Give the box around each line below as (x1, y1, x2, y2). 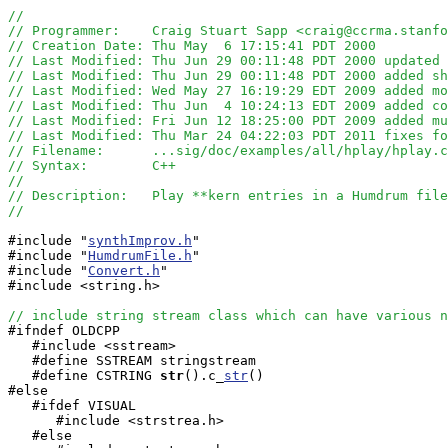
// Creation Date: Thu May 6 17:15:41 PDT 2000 (8, 38, 376, 53)
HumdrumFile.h (88, 248, 192, 263)
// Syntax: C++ (8, 158, 184, 173)
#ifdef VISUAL (8, 398, 136, 413)
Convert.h (88, 263, 160, 278)
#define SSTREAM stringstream (8, 353, 256, 368)
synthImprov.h (88, 233, 192, 248)
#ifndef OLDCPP (8, 323, 120, 338)
